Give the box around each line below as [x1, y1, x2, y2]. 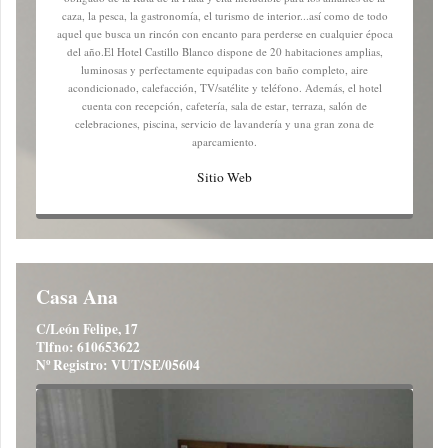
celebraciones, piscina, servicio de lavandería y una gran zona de [75, 116, 374, 131]
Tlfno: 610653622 [36, 336, 140, 357]
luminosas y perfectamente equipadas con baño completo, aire [81, 62, 368, 77]
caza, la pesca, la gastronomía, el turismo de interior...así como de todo [61, 8, 388, 23]
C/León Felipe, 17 [36, 318, 138, 339]
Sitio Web [197, 168, 252, 186]
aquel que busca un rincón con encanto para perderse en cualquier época [56, 26, 393, 41]
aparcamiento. [192, 134, 257, 149]
